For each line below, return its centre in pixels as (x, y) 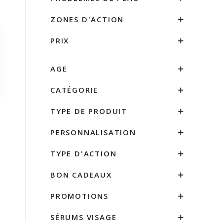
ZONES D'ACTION (87, 19)
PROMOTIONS (79, 196)
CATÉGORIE (74, 90)
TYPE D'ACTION (84, 153)
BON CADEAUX (81, 175)
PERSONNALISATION (93, 132)
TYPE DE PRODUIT (89, 111)
